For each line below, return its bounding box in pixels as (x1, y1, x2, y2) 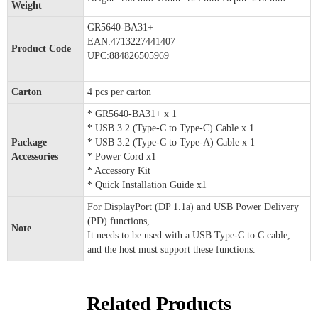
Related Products (87, 292, 231, 315)
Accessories (11, 151, 58, 163)
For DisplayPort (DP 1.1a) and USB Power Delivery (87, 202, 299, 213)
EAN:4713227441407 (87, 36, 175, 48)
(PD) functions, (87, 216, 150, 227)
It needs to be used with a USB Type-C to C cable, (87, 230, 290, 241)
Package (11, 137, 47, 148)
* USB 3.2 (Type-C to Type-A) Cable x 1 (87, 137, 255, 148)
